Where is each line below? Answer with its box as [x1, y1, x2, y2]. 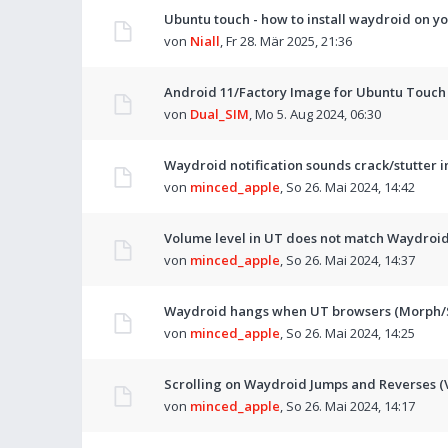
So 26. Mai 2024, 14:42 [286, 178, 415, 196]
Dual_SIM [190, 105, 249, 123]
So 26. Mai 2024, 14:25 [286, 324, 415, 342]
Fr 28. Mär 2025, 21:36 [226, 32, 352, 50]
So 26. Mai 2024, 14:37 [286, 251, 415, 269]
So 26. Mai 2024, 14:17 [286, 397, 415, 415]
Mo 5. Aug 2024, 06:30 [255, 105, 381, 123]
